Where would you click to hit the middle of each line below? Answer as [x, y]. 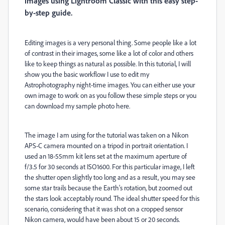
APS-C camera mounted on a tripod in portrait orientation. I [106, 145]
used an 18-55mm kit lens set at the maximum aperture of [106, 156]
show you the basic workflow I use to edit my [87, 74]
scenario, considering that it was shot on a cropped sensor [104, 209]
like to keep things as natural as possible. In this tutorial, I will [108, 64]
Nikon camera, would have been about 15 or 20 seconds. [102, 219]
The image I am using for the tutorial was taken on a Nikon [106, 135]
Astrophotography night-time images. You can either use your [110, 85]
